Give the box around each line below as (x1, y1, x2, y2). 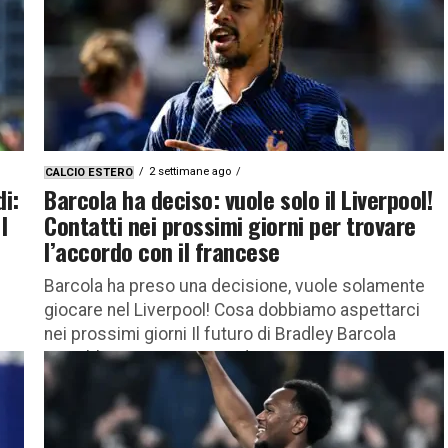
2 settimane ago (149, 164, 231, 178)
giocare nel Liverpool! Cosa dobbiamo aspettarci (44, 299, 420, 320)
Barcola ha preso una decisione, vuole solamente (44, 275, 425, 296)
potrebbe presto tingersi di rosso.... (44, 347, 319, 368)
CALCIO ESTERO (45, 165, 133, 179)
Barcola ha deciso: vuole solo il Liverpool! (44, 180, 433, 217)
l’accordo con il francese (44, 232, 281, 269)
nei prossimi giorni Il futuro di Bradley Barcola (44, 323, 396, 344)
